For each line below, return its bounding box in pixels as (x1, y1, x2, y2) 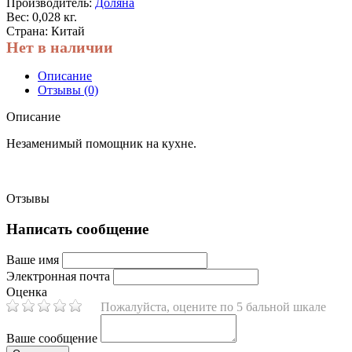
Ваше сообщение (6, 332, 97, 346)
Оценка (6, 285, 47, 299)
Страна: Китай (6, 24, 85, 38)
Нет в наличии (6, 38, 113, 56)
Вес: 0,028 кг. (6, 9, 77, 24)
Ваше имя (6, 253, 59, 267)
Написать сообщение (6, 220, 148, 237)
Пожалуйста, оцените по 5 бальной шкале (101, 300, 326, 314)
